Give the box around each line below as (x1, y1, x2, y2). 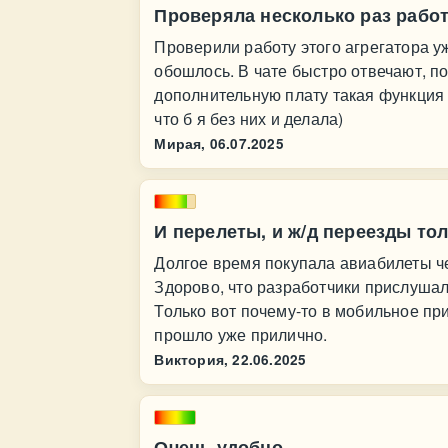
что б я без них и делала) (154, 107, 344, 130)
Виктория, (154, 350, 229, 369)
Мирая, (154, 134, 206, 153)
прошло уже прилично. (154, 323, 328, 346)
